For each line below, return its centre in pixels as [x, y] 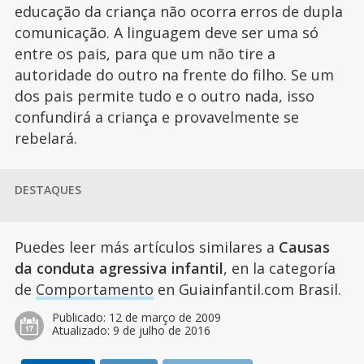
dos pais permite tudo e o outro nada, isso [164, 96]
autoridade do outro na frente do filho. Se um [174, 75]
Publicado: [80, 317]
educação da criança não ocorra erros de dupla [178, 11]
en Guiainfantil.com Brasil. [247, 289]
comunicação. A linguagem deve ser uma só [166, 32]
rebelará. [45, 138]
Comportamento [94, 289]
